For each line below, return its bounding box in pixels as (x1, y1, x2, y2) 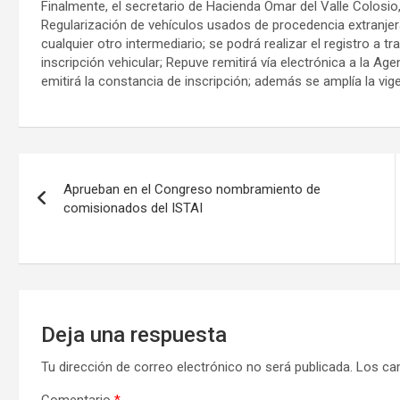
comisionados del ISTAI (62, 200, 203, 217)
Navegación (17, 154, 168, 188)
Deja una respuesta (40, 322, 227, 348)
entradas (17, 227, 129, 262)
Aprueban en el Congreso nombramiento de (62, 181, 321, 198)
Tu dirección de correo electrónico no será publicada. (40, 359, 353, 376)
